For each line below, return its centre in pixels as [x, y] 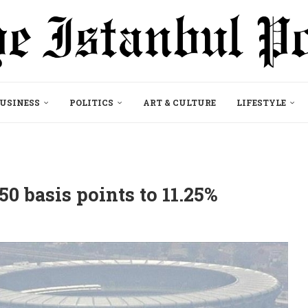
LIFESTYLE [261, 102]
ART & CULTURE [179, 102]
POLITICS [91, 102]
